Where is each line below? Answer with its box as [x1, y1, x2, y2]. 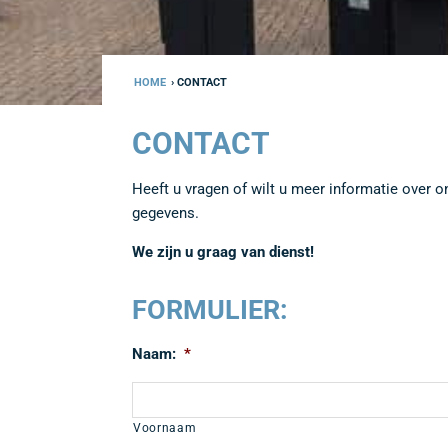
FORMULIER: [132, 294, 288, 326]
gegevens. [132, 204, 199, 222]
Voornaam [133, 420, 197, 435]
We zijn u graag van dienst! [132, 243, 314, 261]
